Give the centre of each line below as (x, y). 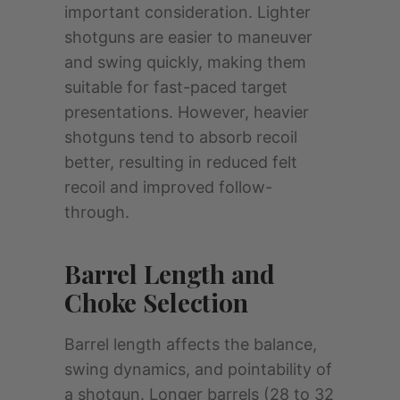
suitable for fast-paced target (176, 87)
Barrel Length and (170, 273)
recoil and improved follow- (168, 187)
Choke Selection (156, 302)
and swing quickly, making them (185, 62)
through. (97, 212)
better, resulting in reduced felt (181, 162)
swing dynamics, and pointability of (198, 369)
